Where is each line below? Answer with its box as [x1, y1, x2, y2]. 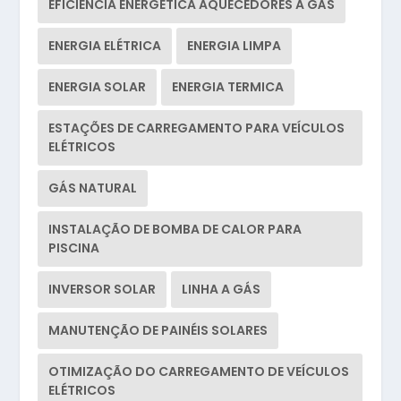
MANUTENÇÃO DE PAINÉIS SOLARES [48, 321, 269, 340]
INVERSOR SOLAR [48, 280, 157, 299]
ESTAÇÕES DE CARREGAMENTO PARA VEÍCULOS [48, 119, 346, 138]
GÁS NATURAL [48, 179, 138, 198]
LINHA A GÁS [182, 280, 261, 299]
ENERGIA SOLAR [48, 78, 147, 97]
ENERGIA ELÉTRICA [48, 37, 162, 55]
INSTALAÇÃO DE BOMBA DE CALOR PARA [48, 220, 303, 239]
